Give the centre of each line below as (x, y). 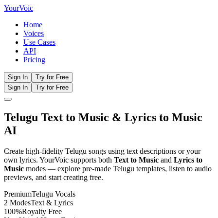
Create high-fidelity (35, 151)
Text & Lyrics (52, 202)
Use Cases (39, 42)
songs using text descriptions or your (144, 151)
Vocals (64, 194)
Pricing (34, 60)
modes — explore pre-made (68, 168)
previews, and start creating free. (54, 177)
